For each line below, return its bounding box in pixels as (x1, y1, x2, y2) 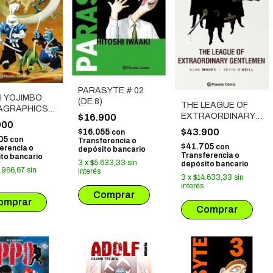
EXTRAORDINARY (181, 111, 255, 121)
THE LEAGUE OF (181, 100, 248, 110)
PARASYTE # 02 (78, 85, 144, 95)
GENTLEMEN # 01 (181, 122, 253, 132)
